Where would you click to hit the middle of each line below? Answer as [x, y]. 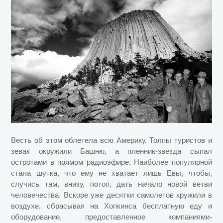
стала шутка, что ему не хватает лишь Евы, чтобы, [111, 173]
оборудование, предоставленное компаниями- [111, 217]
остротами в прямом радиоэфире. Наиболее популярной [111, 162]
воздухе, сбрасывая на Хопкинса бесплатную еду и [111, 206]
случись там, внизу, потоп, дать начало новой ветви [111, 184]
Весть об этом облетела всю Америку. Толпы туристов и [111, 140]
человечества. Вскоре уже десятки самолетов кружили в [111, 195]
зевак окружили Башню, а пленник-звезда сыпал [111, 151]
